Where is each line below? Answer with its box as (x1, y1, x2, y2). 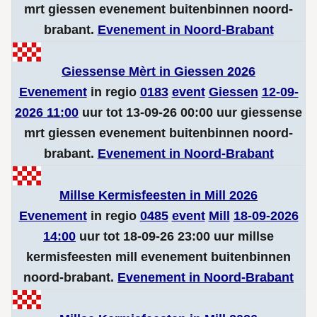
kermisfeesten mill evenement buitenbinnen (26, 250, 291, 264)
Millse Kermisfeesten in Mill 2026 (59, 188, 258, 202)
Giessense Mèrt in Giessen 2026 (62, 64, 255, 79)
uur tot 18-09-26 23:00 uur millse (76, 229, 274, 243)
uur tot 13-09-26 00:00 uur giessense (79, 105, 302, 120)
